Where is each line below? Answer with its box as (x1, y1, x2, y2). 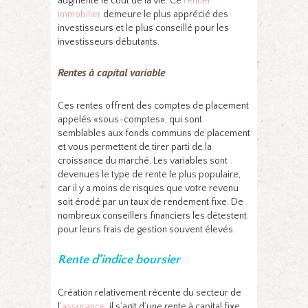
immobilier (58, 8, 101, 20)
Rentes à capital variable (58, 65, 165, 79)
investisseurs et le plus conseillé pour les (58, 22, 229, 34)
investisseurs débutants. (58, 36, 159, 47)
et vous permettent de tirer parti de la (58, 141, 212, 153)
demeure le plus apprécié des (101, 8, 228, 20)
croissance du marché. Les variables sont (58, 155, 228, 166)
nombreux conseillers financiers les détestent (58, 210, 247, 221)
